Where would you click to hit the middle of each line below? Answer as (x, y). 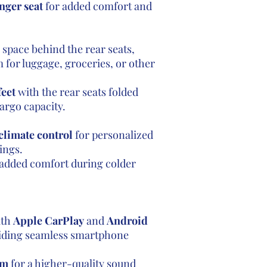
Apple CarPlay (48, 221)
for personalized (113, 135)
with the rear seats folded (77, 92)
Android (127, 221)
